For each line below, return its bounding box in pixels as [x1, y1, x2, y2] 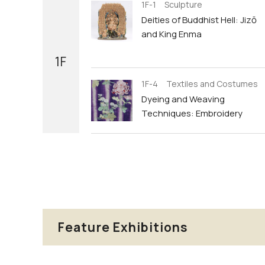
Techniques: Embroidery [141, 107, 243, 119]
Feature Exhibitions [58, 218, 189, 235]
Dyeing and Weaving [141, 93, 225, 105]
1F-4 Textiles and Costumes [141, 78, 258, 89]
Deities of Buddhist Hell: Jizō [141, 14, 257, 26]
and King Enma [141, 28, 202, 40]
